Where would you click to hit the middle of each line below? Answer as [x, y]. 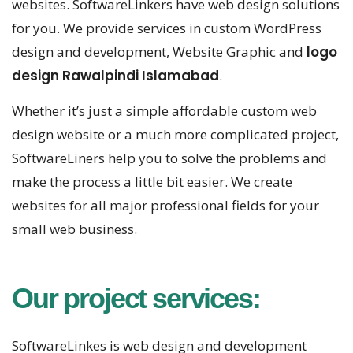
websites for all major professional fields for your [165, 206]
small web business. [74, 229]
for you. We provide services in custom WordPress [167, 28]
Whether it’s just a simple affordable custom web [164, 111]
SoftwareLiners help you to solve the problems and [169, 158]
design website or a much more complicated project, [175, 135]
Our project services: [136, 299]
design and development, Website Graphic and [159, 52]
